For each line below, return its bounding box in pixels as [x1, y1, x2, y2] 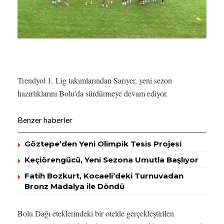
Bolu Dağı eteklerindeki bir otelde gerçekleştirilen [17, 207, 174, 218]
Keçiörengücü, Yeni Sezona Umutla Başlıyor [24, 154, 198, 164]
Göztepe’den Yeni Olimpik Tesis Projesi [24, 138, 181, 148]
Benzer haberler [17, 114, 72, 124]
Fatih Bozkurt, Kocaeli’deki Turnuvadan [24, 170, 183, 180]
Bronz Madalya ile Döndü [24, 181, 124, 191]
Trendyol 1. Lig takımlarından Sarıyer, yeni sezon [17, 74, 172, 85]
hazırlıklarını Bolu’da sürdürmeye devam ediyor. [17, 87, 168, 98]
